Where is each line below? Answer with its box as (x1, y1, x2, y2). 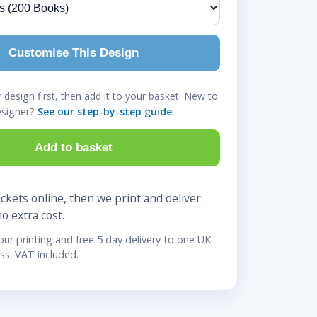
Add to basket (34, 140, 113, 154)
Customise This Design (8, 46, 139, 60)
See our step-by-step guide (38, 105, 173, 119)
